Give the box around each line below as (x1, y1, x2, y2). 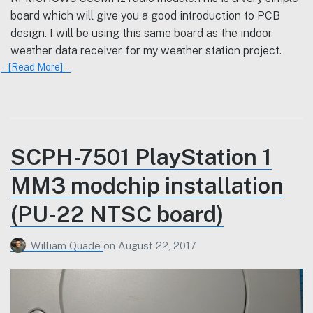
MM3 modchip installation (10, 173, 284, 199)
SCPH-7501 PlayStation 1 (10, 144, 272, 170)
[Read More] (8, 61, 64, 73)
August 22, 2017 (118, 239, 196, 252)
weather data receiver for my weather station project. (10, 43, 282, 57)
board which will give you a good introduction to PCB (10, 8, 280, 22)
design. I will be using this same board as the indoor (10, 26, 272, 40)
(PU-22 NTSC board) (10, 201, 224, 228)
